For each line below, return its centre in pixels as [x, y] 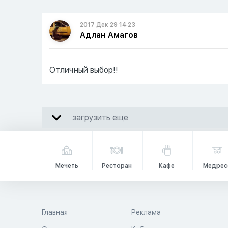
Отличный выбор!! [84, 70]
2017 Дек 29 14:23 [108, 25]
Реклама [146, 212]
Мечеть [67, 166]
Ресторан [117, 166]
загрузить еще [100, 117]
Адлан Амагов [109, 35]
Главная [55, 212]
